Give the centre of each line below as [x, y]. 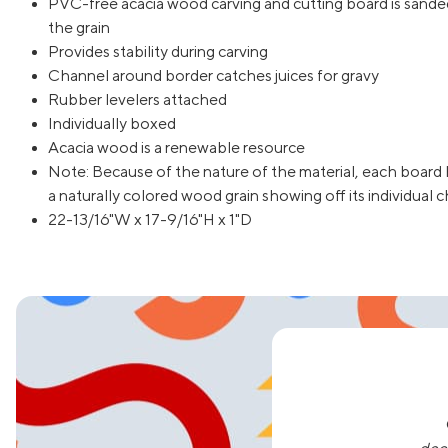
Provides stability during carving [158, 51]
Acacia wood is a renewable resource [176, 147]
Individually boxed [112, 123]
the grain [79, 27]
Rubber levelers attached [137, 99]
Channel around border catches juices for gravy [213, 75]
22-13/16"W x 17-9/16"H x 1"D [150, 219]
